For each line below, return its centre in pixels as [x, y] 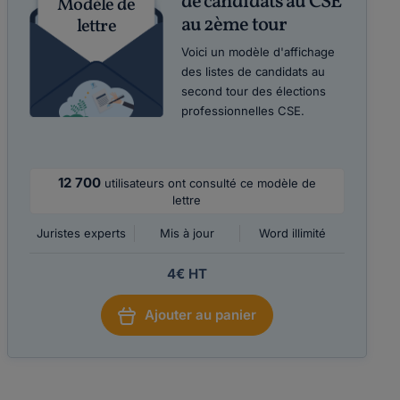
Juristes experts [82, 233]
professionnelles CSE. [242, 111]
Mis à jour [187, 233]
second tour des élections [253, 91]
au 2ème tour [234, 25]
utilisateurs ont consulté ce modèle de [210, 183]
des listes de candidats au [253, 71]
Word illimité [292, 233]
